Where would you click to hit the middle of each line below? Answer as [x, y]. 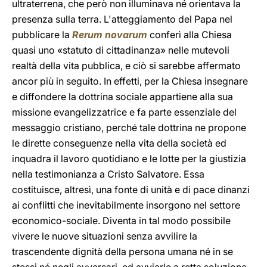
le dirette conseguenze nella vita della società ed [119, 143]
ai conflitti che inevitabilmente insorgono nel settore [126, 205]
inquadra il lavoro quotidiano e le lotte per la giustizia [129, 159]
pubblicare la [42, 35]
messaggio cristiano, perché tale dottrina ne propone [129, 128]
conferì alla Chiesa [190, 35]
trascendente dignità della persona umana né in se [122, 252]
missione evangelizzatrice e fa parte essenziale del [124, 112]
